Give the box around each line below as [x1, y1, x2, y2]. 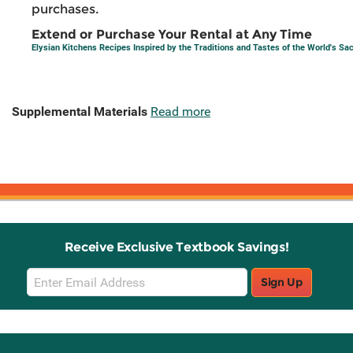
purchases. [32, 2, 98, 17]
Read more [150, 104, 210, 120]
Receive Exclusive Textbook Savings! [64, 240, 289, 255]
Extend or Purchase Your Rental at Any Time [32, 27, 312, 43]
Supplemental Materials [12, 104, 147, 120]
